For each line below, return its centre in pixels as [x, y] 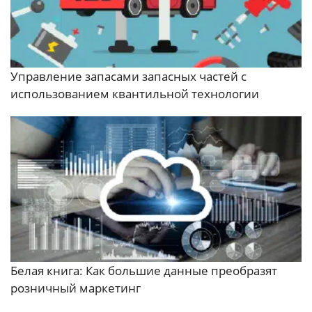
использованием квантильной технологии [135, 94]
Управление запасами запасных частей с [128, 77]
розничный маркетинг [76, 288]
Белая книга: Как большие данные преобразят [144, 271]
